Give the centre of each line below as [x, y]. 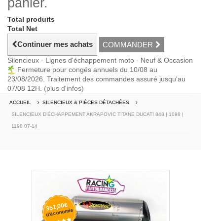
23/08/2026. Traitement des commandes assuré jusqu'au [96, 79]
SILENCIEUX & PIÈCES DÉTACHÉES [86, 103]
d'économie [60, 212]
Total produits [31, 19]
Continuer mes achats [55, 44]
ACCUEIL [20, 103]
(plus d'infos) [64, 89]
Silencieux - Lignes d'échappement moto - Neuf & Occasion [100, 60]
